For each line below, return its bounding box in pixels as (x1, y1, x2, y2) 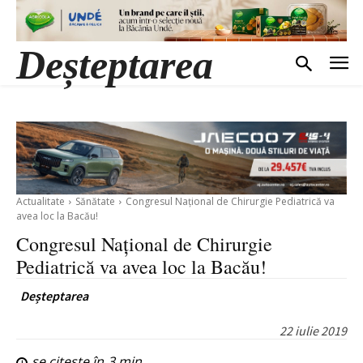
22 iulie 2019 (280, 322, 347, 340)
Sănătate (75, 194, 115, 209)
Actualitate (16, 194, 65, 209)
